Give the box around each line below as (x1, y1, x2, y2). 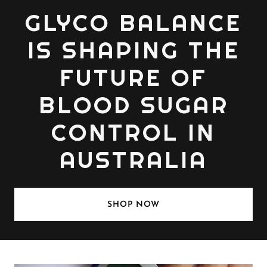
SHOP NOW (107, 200, 160, 209)
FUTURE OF (60, 63, 207, 92)
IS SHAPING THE (27, 35, 240, 65)
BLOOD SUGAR (38, 90, 229, 120)
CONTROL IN (51, 117, 216, 147)
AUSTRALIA (60, 145, 207, 175)
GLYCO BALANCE (25, 8, 242, 38)
